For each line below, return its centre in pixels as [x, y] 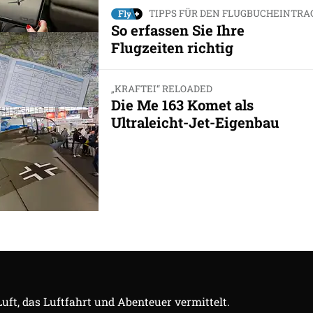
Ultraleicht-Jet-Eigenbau [195, 123]
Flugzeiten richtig [172, 47]
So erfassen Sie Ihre [177, 30]
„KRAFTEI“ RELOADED [161, 88]
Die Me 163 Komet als [182, 105]
